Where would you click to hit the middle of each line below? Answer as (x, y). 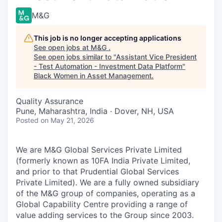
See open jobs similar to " (75, 57)
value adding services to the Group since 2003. (105, 215)
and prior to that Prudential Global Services (97, 171)
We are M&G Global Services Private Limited (99, 150)
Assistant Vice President (156, 57)
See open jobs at (62, 47)
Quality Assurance (50, 101)
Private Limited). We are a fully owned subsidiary (108, 182)
